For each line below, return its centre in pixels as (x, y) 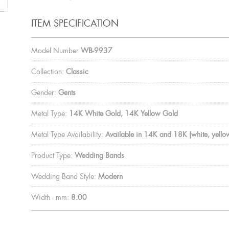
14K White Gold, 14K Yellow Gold (123, 113)
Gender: (43, 92)
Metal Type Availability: (67, 134)
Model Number (55, 50)
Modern (110, 176)
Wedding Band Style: (63, 176)
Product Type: (52, 155)
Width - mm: (50, 197)
